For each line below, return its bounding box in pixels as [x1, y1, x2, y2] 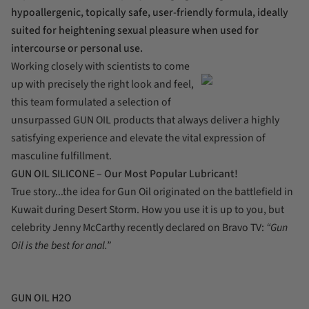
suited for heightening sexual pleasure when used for [11, 22, 259, 38]
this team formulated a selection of [11, 94, 171, 110]
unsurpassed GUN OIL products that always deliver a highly [11, 112, 279, 128]
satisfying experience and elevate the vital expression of [11, 130, 266, 146]
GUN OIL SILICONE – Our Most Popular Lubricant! [11, 166, 238, 181]
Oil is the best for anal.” [11, 237, 110, 253]
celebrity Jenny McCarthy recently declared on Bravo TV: [11, 219, 266, 235]
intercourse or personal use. [11, 40, 143, 56]
